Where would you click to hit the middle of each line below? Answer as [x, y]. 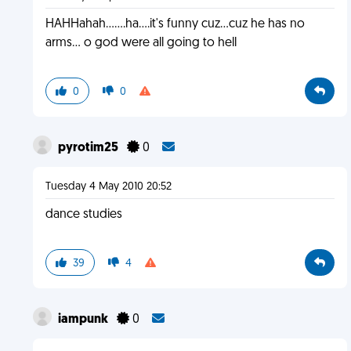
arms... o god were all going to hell [141, 43]
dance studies [83, 215]
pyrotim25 [89, 148]
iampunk [84, 320]
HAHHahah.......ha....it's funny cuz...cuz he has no [175, 24]
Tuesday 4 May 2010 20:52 [108, 187]
